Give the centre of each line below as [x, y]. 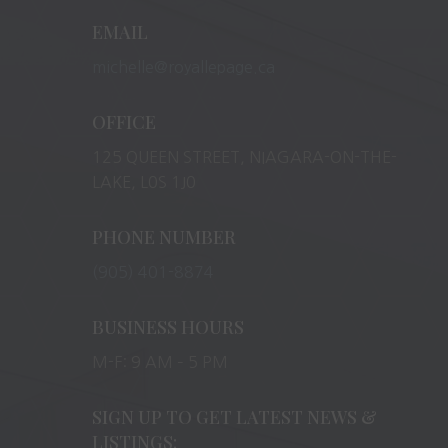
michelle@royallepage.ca [183, 66]
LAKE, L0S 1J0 [143, 181]
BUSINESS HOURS [167, 326]
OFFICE [123, 121]
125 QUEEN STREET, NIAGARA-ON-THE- [244, 156]
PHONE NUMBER [163, 236]
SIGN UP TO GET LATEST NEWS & [234, 416]
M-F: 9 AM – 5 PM [159, 361]
